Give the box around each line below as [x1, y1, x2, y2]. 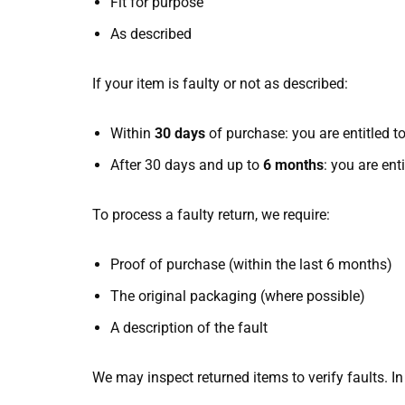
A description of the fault [110, 318, 268, 336]
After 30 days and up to [110, 155, 263, 174]
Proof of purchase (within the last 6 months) [110, 255, 392, 273]
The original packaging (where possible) [110, 287, 365, 305]
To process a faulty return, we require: [92, 205, 330, 223]
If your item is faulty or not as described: [92, 74, 348, 92]
